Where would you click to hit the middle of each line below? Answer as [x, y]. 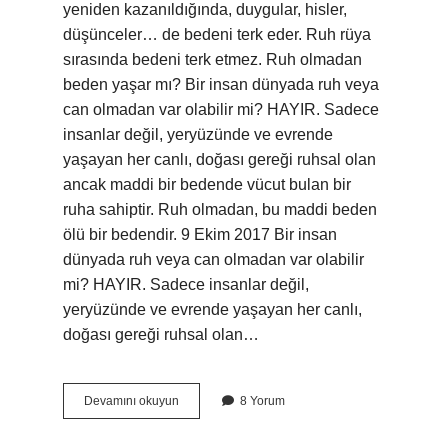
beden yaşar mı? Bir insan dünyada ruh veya [221, 84]
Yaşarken [203, 400]
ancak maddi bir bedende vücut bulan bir [207, 184]
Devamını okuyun [131, 401]
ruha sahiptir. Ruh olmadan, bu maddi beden [220, 209]
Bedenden [206, 436]
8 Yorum [262, 401]
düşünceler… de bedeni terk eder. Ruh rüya [217, 34]
